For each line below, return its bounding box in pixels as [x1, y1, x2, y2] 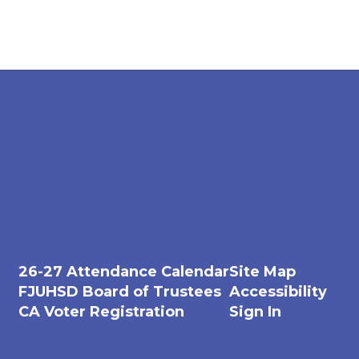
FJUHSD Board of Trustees [18, 282, 221, 301]
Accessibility [228, 282, 327, 301]
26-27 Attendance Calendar [18, 262, 229, 280]
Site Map [228, 262, 296, 280]
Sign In [228, 302, 281, 321]
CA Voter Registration [18, 302, 184, 321]
